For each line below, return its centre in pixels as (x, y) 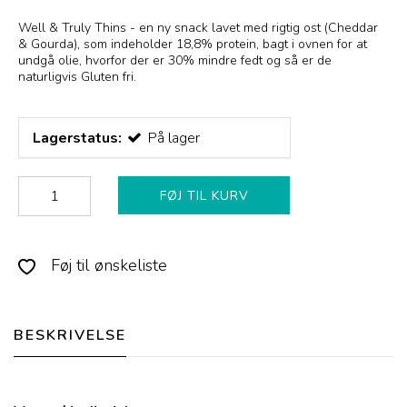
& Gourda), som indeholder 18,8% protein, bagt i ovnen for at (193, 45)
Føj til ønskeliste (107, 266)
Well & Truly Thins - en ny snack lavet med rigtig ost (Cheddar (198, 28)
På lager (174, 139)
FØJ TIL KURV (204, 196)
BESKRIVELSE (70, 336)
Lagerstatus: (77, 139)
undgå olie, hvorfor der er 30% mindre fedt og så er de (175, 61)
